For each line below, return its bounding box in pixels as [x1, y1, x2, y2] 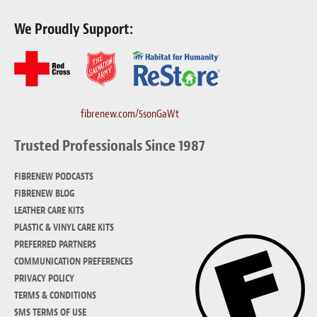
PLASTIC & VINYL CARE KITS [14, 221, 114, 234]
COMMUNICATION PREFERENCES [14, 255, 133, 267]
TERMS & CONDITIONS [14, 289, 96, 301]
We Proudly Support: [14, 19, 133, 38]
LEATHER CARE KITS [14, 204, 84, 217]
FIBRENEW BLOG [14, 187, 75, 200]
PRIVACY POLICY [14, 272, 74, 284]
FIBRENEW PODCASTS [14, 170, 93, 183]
